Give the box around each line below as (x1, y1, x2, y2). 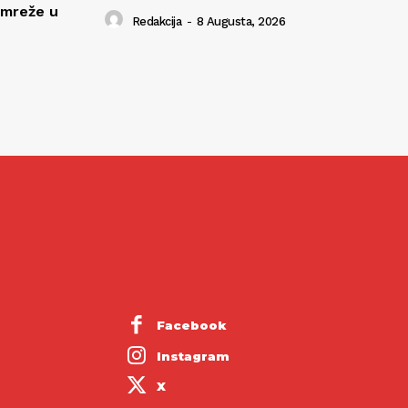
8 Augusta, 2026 (196, 14, 285, 28)
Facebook (156, 318, 227, 333)
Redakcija (131, 14, 181, 28)
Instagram (156, 348, 229, 363)
